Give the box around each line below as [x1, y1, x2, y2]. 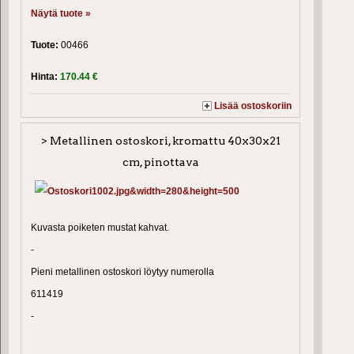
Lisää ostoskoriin [214, 100, 292, 112]
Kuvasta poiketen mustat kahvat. [31, 222, 169, 234]
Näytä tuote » [31, 8, 91, 20]
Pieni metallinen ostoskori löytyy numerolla [31, 266, 214, 278]
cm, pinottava [122, 156, 199, 169]
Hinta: [31, 71, 60, 83]
